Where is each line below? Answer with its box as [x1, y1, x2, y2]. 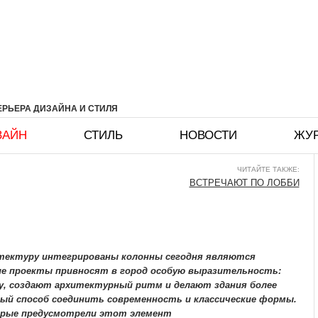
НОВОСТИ [180, 128, 237, 142]
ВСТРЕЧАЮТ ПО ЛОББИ [189, 177, 300, 188]
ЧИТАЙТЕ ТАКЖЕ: [236, 165, 300, 173]
